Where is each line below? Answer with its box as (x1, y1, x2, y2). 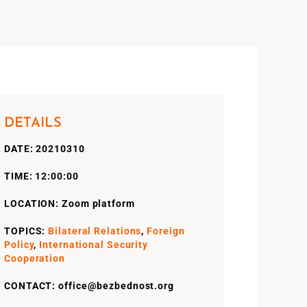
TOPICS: (4, 225, 49, 236)
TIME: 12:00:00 (4, 171, 79, 182)
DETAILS (4, 116, 62, 130)
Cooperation (4, 253, 65, 264)
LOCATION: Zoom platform (4, 198, 135, 209)
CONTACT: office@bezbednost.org (4, 280, 174, 291)
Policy (4, 239, 34, 250)
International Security (39, 239, 149, 250)
